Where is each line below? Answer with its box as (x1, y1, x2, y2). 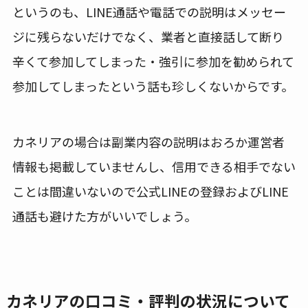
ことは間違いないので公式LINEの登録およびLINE (12, 181, 289, 200)
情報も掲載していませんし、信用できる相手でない (12, 157, 296, 175)
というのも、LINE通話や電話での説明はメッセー (12, 2, 286, 21)
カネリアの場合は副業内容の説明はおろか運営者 (12, 132, 285, 151)
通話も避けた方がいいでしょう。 (12, 206, 197, 225)
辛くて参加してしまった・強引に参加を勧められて (12, 52, 294, 70)
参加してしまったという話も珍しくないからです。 (12, 76, 294, 95)
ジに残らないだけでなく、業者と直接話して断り (12, 27, 284, 45)
